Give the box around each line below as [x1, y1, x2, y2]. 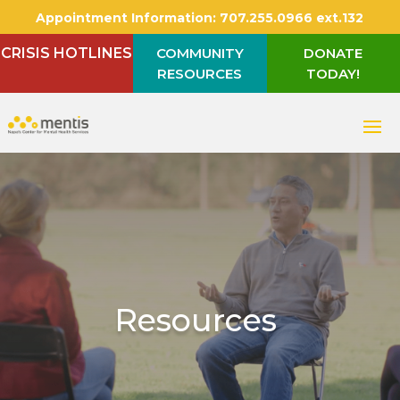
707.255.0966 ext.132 [216, 10, 364, 26]
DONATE [304, 45, 363, 62]
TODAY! [306, 65, 361, 82]
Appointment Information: [36, 10, 217, 26]
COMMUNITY [155, 45, 244, 62]
